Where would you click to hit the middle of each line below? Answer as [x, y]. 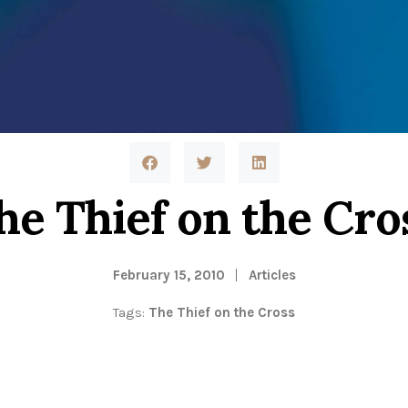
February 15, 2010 [168, 275]
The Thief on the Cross [222, 312]
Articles [272, 275]
